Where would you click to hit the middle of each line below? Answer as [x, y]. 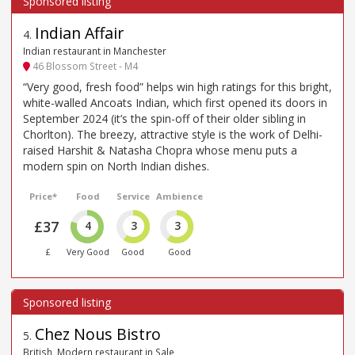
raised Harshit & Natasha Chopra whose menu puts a [160, 150]
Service [133, 196]
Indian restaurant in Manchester [95, 51]
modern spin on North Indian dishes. [116, 166]
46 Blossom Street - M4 [84, 65]
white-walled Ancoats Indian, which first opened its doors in [175, 102]
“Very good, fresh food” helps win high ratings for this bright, [177, 86]
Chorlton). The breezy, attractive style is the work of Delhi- [173, 134]
